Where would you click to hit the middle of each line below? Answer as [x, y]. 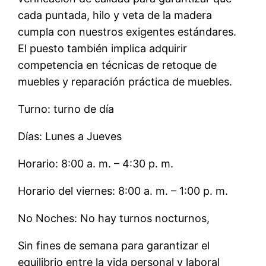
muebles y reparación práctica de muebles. [125, 82]
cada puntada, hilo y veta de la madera [115, 15]
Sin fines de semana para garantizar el [114, 246]
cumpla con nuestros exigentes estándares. [127, 32]
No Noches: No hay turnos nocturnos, [114, 218]
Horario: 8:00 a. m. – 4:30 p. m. [96, 164]
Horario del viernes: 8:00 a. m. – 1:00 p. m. [123, 191]
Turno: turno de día [66, 109]
